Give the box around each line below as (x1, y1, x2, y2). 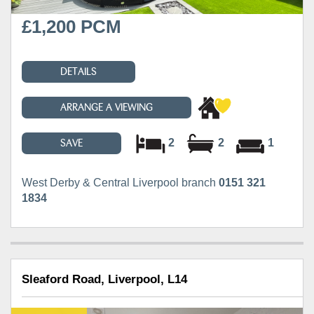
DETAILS (60, 66, 97, 77)
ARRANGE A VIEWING (60, 102, 153, 113)
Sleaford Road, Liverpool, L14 (22, 272, 187, 286)
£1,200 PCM (22, 15, 121, 37)
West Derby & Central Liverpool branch (22, 176, 219, 189)
